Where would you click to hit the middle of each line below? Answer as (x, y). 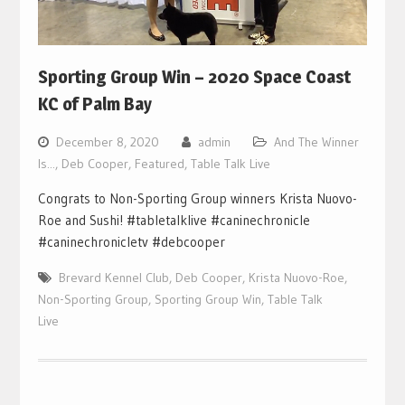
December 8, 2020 (107, 142)
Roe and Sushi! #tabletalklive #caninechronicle (174, 221)
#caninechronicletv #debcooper (131, 242)
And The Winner (316, 142)
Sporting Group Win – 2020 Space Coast (194, 77)
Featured (159, 164)
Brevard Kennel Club (113, 278)
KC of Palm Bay (94, 104)
